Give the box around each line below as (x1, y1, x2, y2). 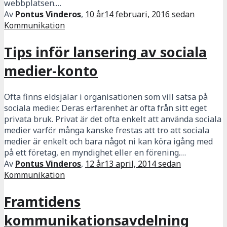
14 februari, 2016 (104, 9, 170, 20)
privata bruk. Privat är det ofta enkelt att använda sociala (4, 113, 221, 125)
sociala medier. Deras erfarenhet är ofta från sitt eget (4, 102, 207, 114)
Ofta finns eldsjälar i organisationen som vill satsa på (4, 91, 208, 103)
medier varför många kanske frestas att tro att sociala (4, 125, 209, 136)
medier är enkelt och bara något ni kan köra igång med (4, 136, 213, 147)
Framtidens (4, 192, 81, 211)
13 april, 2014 (104, 158, 156, 170)
